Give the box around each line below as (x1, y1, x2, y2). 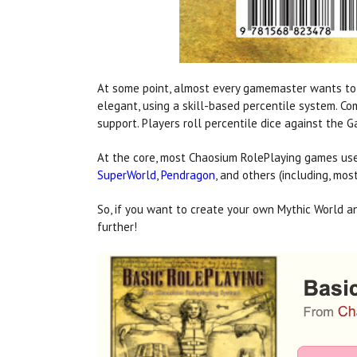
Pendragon (161, 167, 215, 183)
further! (97, 219, 137, 235)
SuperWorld (97, 167, 156, 183)
